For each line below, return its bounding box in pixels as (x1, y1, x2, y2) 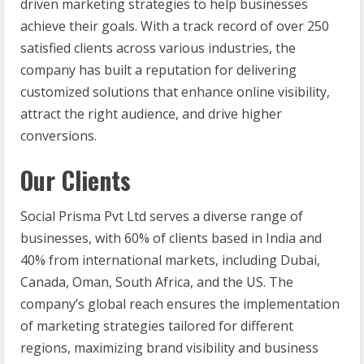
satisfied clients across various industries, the (20, 38, 296, 57)
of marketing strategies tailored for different (20, 316, 293, 335)
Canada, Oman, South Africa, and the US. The (20, 272, 293, 291)
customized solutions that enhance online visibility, (20, 82, 330, 101)
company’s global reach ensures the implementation (20, 294, 340, 313)
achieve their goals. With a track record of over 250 (20, 16, 329, 35)
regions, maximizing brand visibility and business (20, 338, 318, 357)
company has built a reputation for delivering (20, 60, 297, 79)
